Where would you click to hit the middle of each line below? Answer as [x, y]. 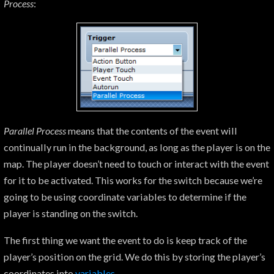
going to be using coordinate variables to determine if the [125, 196]
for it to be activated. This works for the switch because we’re [133, 180]
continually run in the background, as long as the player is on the [137, 147]
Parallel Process [35, 130]
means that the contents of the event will [152, 130]
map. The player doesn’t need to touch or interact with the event [136, 163]
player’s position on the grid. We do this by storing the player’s [135, 257]
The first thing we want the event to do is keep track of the [125, 240]
